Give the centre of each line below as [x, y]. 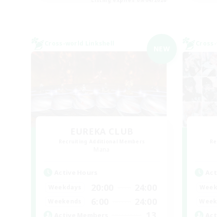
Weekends [65, 201]
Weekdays [65, 187]
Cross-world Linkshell [80, 43]
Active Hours [76, 172]
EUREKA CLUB [102, 131]
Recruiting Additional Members [102, 141]
